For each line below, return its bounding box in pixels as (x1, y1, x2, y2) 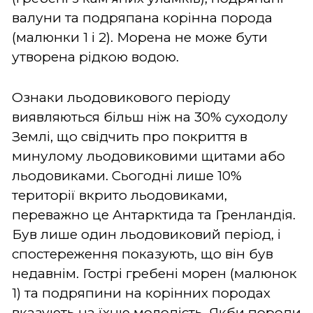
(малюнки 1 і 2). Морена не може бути (12, 29, 268, 45)
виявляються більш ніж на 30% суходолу (12, 108, 288, 125)
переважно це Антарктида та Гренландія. (12, 206, 296, 223)
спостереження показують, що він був (12, 245, 273, 262)
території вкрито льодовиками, (12, 187, 227, 203)
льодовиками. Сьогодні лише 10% (12, 167, 242, 184)
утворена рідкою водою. (12, 48, 179, 65)
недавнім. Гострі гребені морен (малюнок (12, 265, 297, 282)
